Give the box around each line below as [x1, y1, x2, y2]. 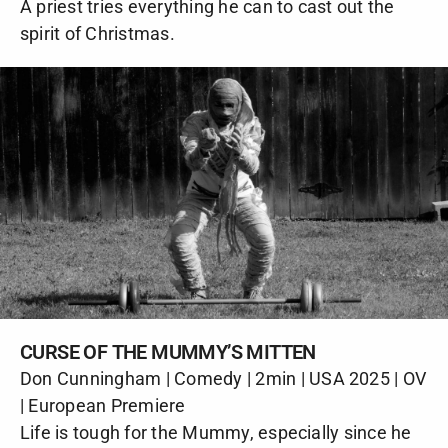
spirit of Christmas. [20, 23, 175, 45]
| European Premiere [20, 395, 186, 417]
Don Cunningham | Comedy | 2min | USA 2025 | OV [20, 368, 427, 390]
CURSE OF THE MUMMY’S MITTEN [20, 340, 316, 365]
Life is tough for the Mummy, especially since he [20, 422, 412, 444]
